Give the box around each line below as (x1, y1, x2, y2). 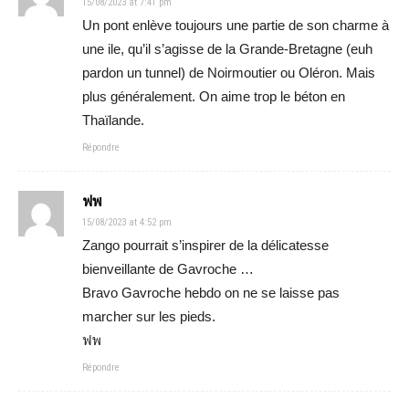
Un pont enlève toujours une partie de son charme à (82, 16, 389, 33)
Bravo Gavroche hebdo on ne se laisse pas (82, 284, 340, 300)
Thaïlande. (82, 111, 144, 128)
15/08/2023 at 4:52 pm (82, 215, 172, 228)
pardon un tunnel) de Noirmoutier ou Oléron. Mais (82, 64, 375, 80)
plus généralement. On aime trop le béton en (82, 88, 345, 104)
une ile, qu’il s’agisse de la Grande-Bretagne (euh (82, 40, 372, 57)
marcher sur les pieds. (82, 308, 215, 324)
